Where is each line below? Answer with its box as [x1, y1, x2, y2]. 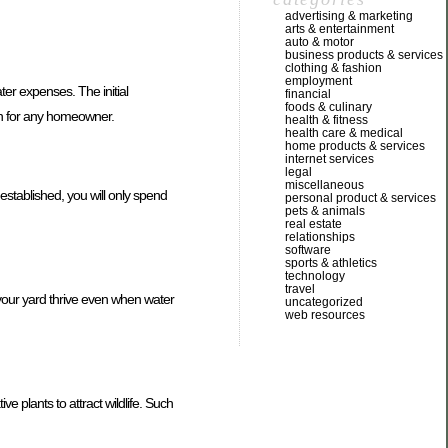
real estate [285, 217, 342, 231]
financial [285, 87, 331, 101]
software [285, 243, 331, 257]
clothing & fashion [285, 61, 382, 75]
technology [285, 269, 345, 283]
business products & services [285, 48, 443, 62]
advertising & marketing [285, 9, 413, 23]
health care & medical [285, 126, 403, 140]
